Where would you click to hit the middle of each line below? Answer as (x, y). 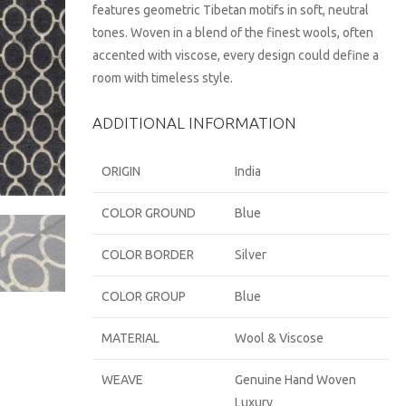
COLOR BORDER (148, 255)
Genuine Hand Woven (296, 380)
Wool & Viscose (280, 338)
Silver (251, 255)
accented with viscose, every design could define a (236, 55)
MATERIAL (131, 338)
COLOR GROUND (149, 213)
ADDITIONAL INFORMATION (195, 123)
